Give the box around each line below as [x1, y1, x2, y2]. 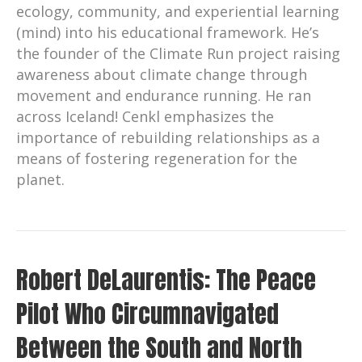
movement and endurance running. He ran [16, 85, 311, 105]
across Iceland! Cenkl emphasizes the [16, 106, 274, 126]
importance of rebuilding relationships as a [16, 127, 320, 147]
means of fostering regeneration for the [16, 148, 297, 168]
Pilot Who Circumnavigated [16, 295, 279, 332]
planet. [16, 169, 65, 189]
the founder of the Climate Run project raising [16, 43, 340, 63]
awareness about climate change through [16, 64, 307, 84]
